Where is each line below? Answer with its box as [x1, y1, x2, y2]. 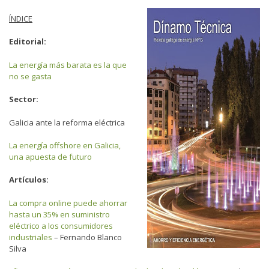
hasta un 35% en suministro [9, 208, 110, 220]
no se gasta [9, 70, 52, 82]
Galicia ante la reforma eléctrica [9, 116, 125, 128]
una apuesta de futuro [9, 151, 92, 162]
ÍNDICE [9, 13, 32, 24]
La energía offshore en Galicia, [9, 140, 121, 151]
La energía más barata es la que [9, 59, 127, 70]
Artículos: [9, 174, 49, 185]
